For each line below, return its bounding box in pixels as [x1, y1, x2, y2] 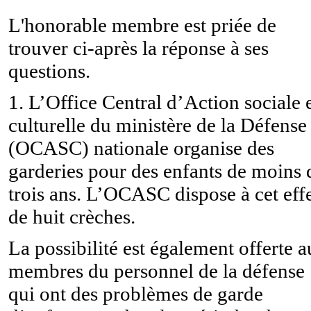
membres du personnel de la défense [8, 259, 305, 282]
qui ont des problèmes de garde [8, 282, 263, 305]
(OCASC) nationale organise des [8, 136, 274, 159]
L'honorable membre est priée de [8, 13, 276, 36]
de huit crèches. [8, 205, 135, 228]
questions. [8, 59, 90, 82]
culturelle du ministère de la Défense [8, 113, 307, 136]
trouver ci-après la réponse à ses [8, 36, 269, 59]
